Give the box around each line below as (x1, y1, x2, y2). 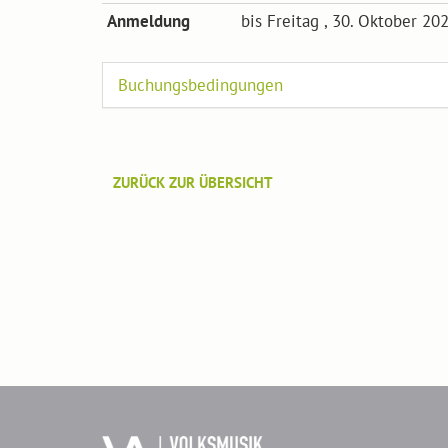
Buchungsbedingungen (118, 74, 283, 96)
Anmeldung (107, 10, 190, 32)
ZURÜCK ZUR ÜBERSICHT (113, 173, 273, 192)
